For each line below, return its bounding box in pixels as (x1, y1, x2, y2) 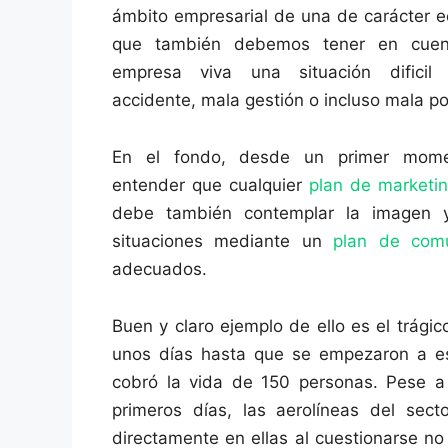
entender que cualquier (112, 175, 309, 196)
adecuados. (112, 259, 207, 280)
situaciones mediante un (112, 231, 334, 252)
